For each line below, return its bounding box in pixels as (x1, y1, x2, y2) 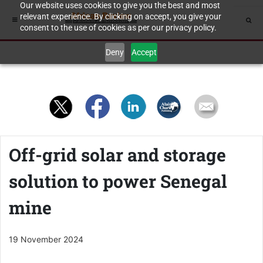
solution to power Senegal (9, 170, 227, 193)
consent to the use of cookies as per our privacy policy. (19, 23, 217, 32)
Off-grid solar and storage (9, 143, 226, 166)
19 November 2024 (9, 234, 83, 244)
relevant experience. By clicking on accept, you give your (19, 12, 221, 21)
